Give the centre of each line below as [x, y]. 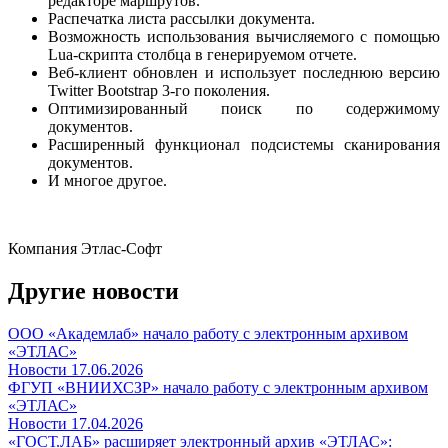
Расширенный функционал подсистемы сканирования [244, 144]
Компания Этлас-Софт [85, 248]
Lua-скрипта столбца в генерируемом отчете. [202, 54]
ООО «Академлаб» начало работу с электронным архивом [208, 333]
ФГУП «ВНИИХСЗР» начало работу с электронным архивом [218, 387]
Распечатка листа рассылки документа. [181, 18]
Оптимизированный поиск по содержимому [244, 108]
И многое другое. [107, 180]
